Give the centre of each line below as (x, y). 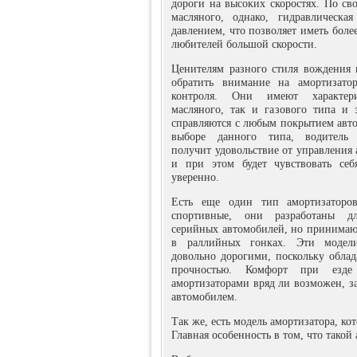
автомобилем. (204, 297)
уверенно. (195, 177)
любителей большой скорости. (244, 44)
